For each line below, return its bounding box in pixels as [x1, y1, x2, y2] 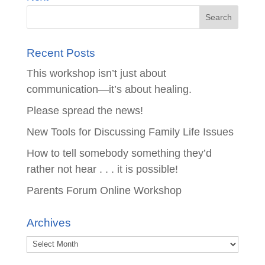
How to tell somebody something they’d [26, 147, 212, 159]
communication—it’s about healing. [26, 83, 192, 95]
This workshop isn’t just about [26, 67, 166, 79]
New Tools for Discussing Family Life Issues [26, 126, 234, 138]
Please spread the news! [26, 105, 143, 117]
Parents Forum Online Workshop [26, 185, 182, 196]
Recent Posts [26, 47, 95, 59]
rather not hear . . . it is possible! [26, 163, 178, 175]
